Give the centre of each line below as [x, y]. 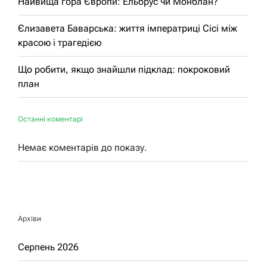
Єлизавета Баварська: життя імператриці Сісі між [128, 28]
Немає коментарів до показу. [83, 147]
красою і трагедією [60, 42]
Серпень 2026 [48, 247]
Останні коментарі [50, 119]
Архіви [30, 218]
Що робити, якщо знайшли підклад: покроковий [124, 69]
